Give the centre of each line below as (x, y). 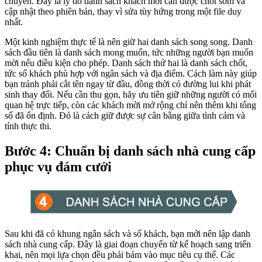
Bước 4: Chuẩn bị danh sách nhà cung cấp (130, 151)
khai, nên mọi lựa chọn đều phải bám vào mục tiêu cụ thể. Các (120, 254)
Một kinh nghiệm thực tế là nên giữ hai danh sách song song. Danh (129, 42)
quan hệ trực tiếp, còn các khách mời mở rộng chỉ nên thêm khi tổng (130, 105)
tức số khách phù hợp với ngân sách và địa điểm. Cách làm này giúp (131, 73)
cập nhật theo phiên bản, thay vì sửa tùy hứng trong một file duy (123, 11)
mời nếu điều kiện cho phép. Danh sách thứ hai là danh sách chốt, (126, 63)
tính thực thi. (28, 126)
